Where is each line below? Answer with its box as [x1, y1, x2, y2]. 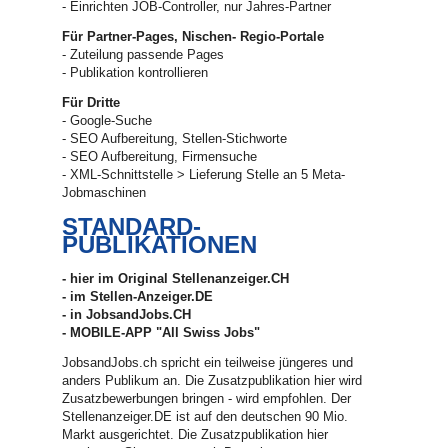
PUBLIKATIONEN [62, 231, 258, 258]
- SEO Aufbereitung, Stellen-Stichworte [62, 131, 288, 146]
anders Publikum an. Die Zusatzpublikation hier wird [62, 373, 363, 388]
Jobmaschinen [62, 185, 147, 200]
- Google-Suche [62, 113, 153, 128]
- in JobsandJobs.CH [62, 307, 192, 322]
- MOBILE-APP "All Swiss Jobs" [62, 325, 261, 340]
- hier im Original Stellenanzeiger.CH [62, 271, 290, 286]
